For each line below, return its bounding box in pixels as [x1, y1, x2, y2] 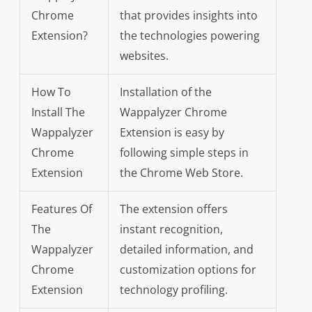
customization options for [119, 262, 256, 278]
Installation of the [119, 84, 212, 100]
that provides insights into [119, 8, 258, 24]
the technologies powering [119, 28, 260, 44]
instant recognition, [119, 221, 223, 237]
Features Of [31, 201, 92, 217]
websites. [119, 48, 169, 64]
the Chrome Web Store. [119, 165, 243, 181]
